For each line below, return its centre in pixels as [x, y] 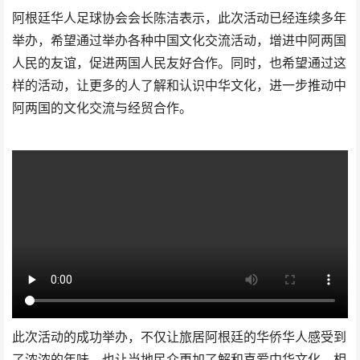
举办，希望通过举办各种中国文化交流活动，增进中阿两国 [179, 41]
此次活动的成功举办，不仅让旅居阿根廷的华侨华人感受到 [179, 337]
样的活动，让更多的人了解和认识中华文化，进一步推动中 [179, 86]
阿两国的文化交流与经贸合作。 [102, 108]
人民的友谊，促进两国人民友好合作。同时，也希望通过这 [179, 63]
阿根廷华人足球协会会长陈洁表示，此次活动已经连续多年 [179, 18]
